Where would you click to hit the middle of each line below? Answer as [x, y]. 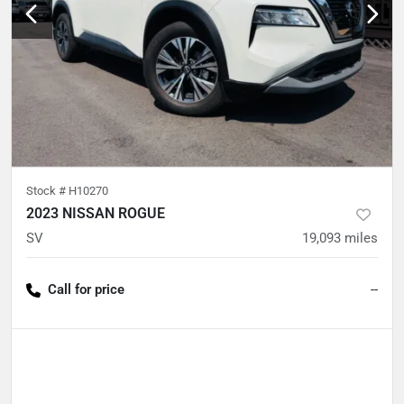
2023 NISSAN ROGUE [96, 213]
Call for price [86, 289]
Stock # [47, 191]
